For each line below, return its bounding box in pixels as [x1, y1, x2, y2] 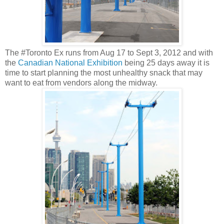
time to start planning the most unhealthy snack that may [5, 68, 202, 77]
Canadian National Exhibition [18, 58, 122, 67]
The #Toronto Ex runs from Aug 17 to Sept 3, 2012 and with [5, 48, 213, 57]
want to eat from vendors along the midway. [5, 78, 157, 87]
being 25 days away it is [122, 58, 209, 67]
